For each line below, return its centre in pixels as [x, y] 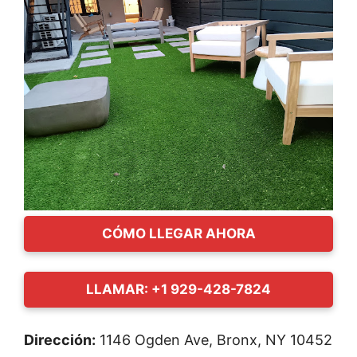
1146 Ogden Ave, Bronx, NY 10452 [214, 339]
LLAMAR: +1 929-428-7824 [178, 289]
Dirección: [60, 339]
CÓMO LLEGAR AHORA [178, 233]
